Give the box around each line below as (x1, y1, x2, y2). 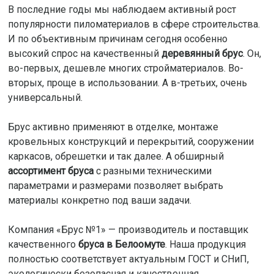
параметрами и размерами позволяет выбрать (7, 179, 223, 191)
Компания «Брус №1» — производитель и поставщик (7, 223, 248, 235)
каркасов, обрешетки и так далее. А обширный (7, 150, 224, 162)
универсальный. (7, 91, 83, 103)
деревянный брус (161, 47, 243, 59)
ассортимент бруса (7, 165, 94, 177)
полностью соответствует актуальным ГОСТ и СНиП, (7, 253, 249, 265)
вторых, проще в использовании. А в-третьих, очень (7, 76, 247, 89)
